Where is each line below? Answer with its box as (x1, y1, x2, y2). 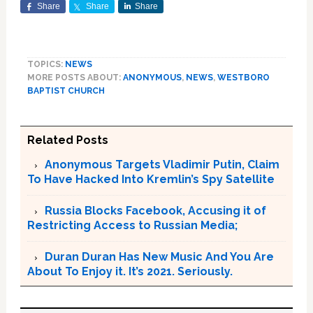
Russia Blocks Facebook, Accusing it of (44, 203, 266, 217)
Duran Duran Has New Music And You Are (44, 249, 274, 263)
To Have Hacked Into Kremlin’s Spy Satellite (27, 172, 275, 186)
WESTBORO (217, 72, 270, 82)
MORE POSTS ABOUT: (27, 72, 123, 82)
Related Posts (27, 133, 108, 147)
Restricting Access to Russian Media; (27, 218, 238, 232)
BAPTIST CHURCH (27, 85, 105, 96)
